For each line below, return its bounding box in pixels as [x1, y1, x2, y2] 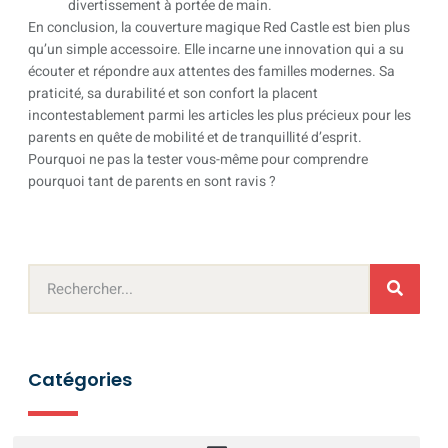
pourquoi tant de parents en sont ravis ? [28, 171, 276, 193]
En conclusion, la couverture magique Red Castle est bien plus [28, 17, 410, 39]
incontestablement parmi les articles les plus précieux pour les [28, 105, 411, 127]
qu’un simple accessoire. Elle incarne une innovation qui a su [28, 39, 404, 61]
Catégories [28, 366, 132, 392]
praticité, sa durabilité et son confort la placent [28, 83, 318, 105]
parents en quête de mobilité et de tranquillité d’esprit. [28, 127, 362, 149]
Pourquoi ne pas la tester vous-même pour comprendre [28, 149, 368, 171]
